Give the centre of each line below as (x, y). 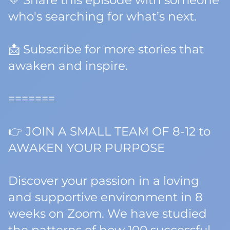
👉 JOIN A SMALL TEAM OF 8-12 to (109, 131)
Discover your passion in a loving (104, 181)
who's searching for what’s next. (102, 16)
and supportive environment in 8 (106, 197)
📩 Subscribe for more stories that (106, 49)
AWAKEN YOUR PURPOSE (87, 148)
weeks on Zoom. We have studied (108, 214)
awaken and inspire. (68, 66)
